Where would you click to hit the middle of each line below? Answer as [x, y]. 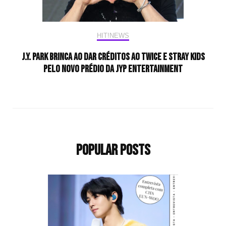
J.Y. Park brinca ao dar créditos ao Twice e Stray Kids [113, 57]
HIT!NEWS [113, 36]
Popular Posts [113, 151]
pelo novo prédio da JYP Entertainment [113, 69]
